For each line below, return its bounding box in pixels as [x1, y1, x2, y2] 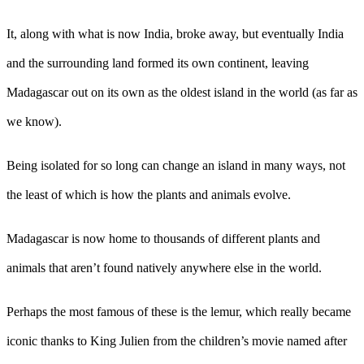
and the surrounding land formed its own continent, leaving [6, 55, 309, 70]
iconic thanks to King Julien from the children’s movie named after [6, 333, 347, 348]
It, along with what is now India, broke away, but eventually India [6, 26, 344, 41]
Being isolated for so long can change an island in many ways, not [6, 158, 345, 172]
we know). [6, 114, 62, 128]
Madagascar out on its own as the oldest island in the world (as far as [6, 84, 357, 99]
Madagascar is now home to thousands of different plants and [6, 231, 320, 245]
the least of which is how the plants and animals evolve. [6, 187, 291, 201]
